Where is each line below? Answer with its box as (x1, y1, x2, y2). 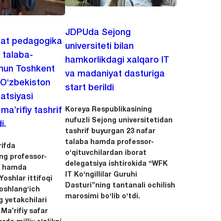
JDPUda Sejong (65, 28, 131, 37)
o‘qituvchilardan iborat (65, 149, 147, 156)
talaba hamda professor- (65, 139, 154, 146)
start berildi (65, 83, 114, 92)
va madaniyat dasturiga (65, 70, 165, 78)
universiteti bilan (65, 42, 134, 50)
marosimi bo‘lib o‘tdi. (65, 193, 140, 200)
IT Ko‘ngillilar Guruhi (65, 171, 137, 178)
